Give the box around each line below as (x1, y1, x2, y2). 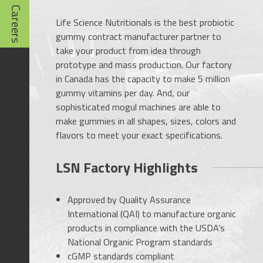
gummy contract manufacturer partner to (55, 29, 221, 44)
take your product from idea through (55, 43, 201, 58)
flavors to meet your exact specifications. (55, 128, 222, 143)
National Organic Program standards (67, 235, 213, 249)
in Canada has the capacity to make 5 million (55, 72, 230, 86)
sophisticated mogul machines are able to (55, 100, 221, 114)
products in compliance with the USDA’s (67, 221, 225, 235)
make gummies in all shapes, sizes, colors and (55, 114, 236, 129)
